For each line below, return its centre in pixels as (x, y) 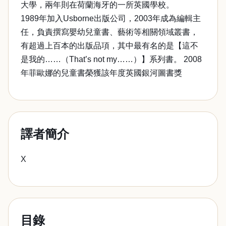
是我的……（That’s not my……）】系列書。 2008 (111, 59)
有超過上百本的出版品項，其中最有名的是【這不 (109, 46)
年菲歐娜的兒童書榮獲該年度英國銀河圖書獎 (101, 73)
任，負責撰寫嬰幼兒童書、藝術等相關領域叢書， (109, 32)
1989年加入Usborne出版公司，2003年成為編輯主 (111, 18)
